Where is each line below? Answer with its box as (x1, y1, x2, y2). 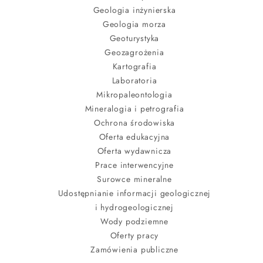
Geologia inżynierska (93, 4, 176, 16)
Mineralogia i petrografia (85, 102, 184, 114)
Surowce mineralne (97, 173, 172, 185)
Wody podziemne (100, 215, 169, 227)
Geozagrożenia (104, 46, 164, 58)
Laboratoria (112, 74, 157, 86)
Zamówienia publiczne (90, 243, 178, 255)
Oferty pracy (110, 229, 159, 241)
